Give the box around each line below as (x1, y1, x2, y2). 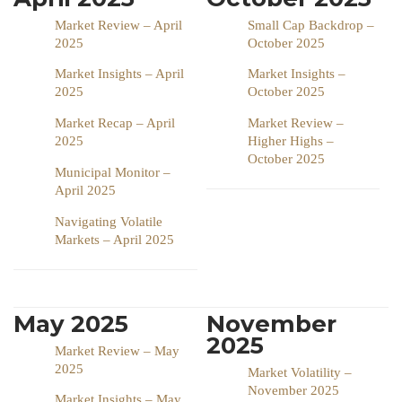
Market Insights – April (55, 66, 184, 82)
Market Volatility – (248, 365, 352, 380)
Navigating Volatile (55, 214, 162, 230)
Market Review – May (55, 344, 179, 359)
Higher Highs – (248, 134, 334, 149)
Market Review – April (55, 18, 182, 33)
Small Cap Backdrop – (248, 18, 374, 33)
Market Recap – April (55, 116, 175, 131)
